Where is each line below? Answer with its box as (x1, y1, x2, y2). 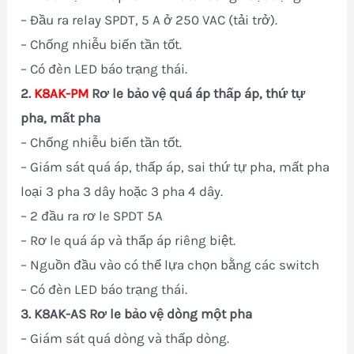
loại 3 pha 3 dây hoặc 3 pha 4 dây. (21, 183, 224, 199)
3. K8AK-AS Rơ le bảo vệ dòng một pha (21, 305, 253, 322)
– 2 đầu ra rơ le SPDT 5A (21, 207, 164, 224)
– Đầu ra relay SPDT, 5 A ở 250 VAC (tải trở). (21, 11, 278, 28)
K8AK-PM (34, 85, 89, 101)
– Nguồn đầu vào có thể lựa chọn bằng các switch (21, 256, 320, 273)
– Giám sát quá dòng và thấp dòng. (21, 330, 230, 346)
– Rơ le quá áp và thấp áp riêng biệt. (21, 232, 236, 248)
